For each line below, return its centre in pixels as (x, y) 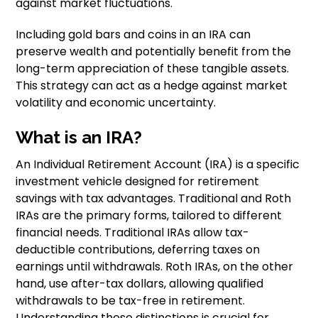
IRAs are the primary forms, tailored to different (149, 215)
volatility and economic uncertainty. (116, 103)
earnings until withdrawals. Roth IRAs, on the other (155, 267)
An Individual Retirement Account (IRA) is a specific (158, 164)
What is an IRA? (79, 137)
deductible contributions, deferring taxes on (138, 250)
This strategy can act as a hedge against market (152, 86)
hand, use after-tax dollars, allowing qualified (140, 284)
